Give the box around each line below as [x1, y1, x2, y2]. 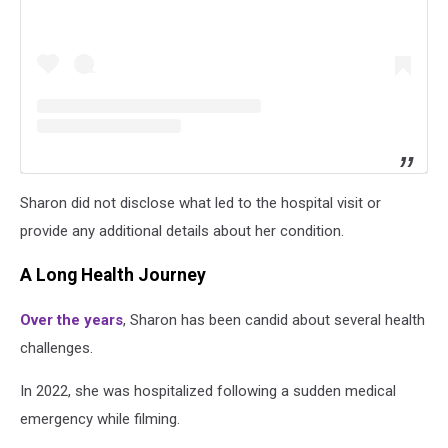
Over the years [20, 310, 123, 329]
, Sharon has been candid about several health [123, 310, 425, 329]
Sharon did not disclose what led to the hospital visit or [20, 193, 381, 212]
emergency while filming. [20, 409, 180, 428]
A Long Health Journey [20, 265, 206, 286]
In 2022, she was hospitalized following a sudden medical [20, 381, 396, 400]
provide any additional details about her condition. [20, 221, 344, 240]
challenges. [20, 338, 93, 357]
